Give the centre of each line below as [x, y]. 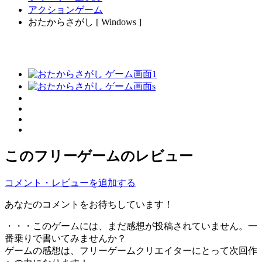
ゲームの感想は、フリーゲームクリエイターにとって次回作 [131, 250]
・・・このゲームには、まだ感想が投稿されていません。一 [131, 226]
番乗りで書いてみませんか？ [65, 238]
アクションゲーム [65, 10]
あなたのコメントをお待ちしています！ [89, 204]
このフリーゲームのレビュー [99, 156]
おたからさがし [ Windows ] [85, 22]
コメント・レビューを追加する [70, 182]
